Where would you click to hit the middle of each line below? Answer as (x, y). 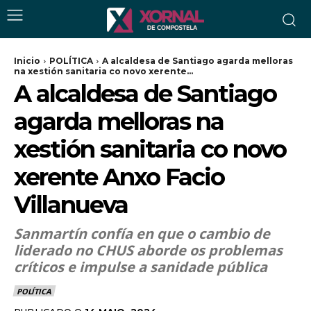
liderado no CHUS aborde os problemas (148, 250)
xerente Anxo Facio (119, 177)
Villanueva (71, 205)
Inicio (27, 61)
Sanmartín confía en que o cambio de (142, 234)
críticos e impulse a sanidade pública (141, 267)
